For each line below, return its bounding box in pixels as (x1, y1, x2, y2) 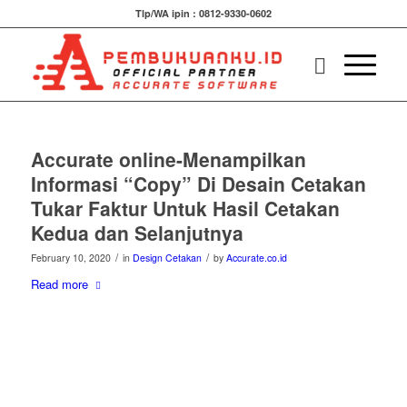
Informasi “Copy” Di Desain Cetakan (30, 170, 366, 197)
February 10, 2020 (30, 251, 111, 264)
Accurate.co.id (225, 251, 287, 264)
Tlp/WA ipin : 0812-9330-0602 (134, 6, 272, 20)
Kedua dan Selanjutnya (30, 219, 243, 246)
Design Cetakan (132, 251, 202, 264)
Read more (30, 275, 88, 293)
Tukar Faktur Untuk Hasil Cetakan (30, 194, 340, 222)
